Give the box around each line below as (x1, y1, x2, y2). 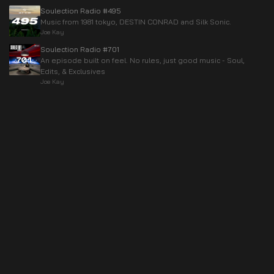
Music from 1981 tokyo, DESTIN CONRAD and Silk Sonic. (40, 17, 231, 26)
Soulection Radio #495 (40, 6, 121, 15)
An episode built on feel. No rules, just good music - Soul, (40, 56, 245, 65)
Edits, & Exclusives (40, 67, 105, 76)
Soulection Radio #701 (40, 45, 119, 54)
